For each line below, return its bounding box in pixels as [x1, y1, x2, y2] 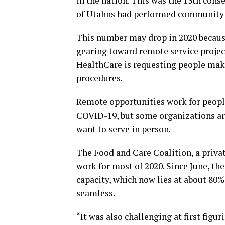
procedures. [76, 72, 123, 84]
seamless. [76, 187, 115, 199]
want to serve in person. [76, 123, 171, 135]
